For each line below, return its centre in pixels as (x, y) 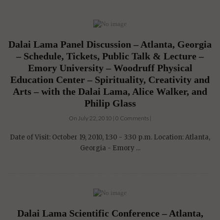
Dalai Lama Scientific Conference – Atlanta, (110, 213)
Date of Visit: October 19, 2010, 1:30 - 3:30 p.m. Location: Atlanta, (110, 137)
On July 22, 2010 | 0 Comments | (110, 118)
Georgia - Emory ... (110, 148)
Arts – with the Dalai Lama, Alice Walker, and (110, 92)
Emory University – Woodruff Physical (110, 68)
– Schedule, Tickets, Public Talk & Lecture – (110, 56)
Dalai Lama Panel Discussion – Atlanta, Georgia (110, 44)
